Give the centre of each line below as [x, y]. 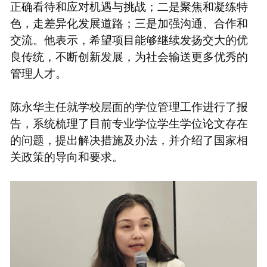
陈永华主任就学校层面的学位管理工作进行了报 [129, 105]
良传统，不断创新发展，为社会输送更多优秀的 [129, 55]
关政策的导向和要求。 [66, 156]
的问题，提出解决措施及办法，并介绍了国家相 [129, 139]
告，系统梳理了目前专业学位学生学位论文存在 [129, 122]
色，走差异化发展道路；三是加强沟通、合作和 [129, 22]
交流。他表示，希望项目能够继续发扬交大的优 [129, 39]
